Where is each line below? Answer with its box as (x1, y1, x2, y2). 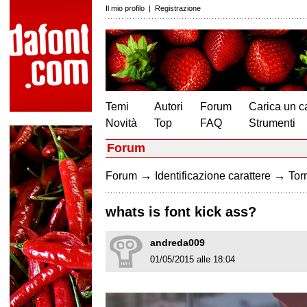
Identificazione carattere (155, 170, 271, 182)
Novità (106, 117, 137, 129)
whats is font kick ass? (106, 204, 256, 220)
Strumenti (249, 117, 295, 129)
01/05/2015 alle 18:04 (150, 254, 235, 265)
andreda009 (150, 237, 205, 249)
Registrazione (155, 4, 201, 12)
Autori (154, 101, 183, 112)
